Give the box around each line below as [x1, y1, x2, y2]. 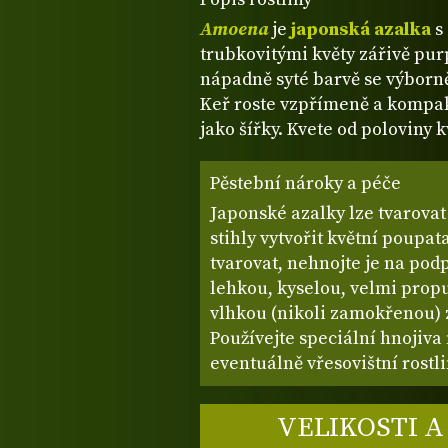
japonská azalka [291, 18, 431, 42]
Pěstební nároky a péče [210, 171, 401, 195]
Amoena [200, 18, 268, 42]
